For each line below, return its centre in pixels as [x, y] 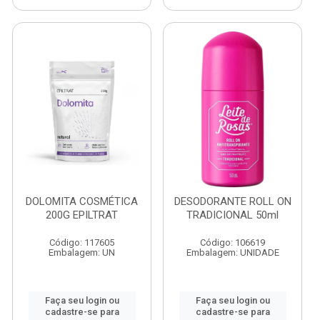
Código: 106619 [232, 242]
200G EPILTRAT [82, 215]
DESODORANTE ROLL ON [232, 201]
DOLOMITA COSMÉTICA [82, 201]
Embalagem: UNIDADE [232, 252]
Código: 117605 [82, 242]
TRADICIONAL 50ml [232, 215]
